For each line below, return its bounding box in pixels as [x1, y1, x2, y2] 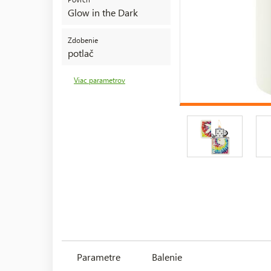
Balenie [152, 250, 182, 263]
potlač [68, 46, 93, 59]
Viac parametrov [74, 75, 125, 85]
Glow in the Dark [68, 5, 138, 19]
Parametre [77, 250, 120, 263]
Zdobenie [68, 35, 98, 45]
